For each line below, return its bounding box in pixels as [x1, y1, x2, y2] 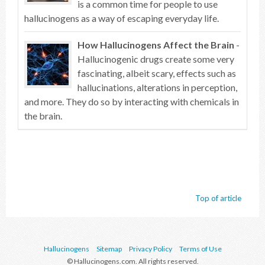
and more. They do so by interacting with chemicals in [24, 96, 239, 107]
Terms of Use [179, 244, 222, 253]
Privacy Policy [128, 244, 172, 253]
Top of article [195, 193, 241, 203]
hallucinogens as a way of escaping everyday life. [24, 12, 219, 24]
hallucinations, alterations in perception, [77, 82, 237, 93]
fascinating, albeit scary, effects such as [77, 67, 236, 79]
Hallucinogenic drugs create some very [77, 53, 234, 64]
